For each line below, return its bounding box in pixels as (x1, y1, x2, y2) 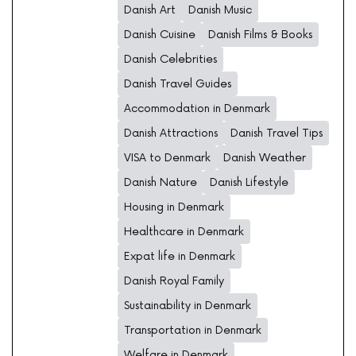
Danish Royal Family (124, 274, 224, 288)
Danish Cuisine (124, 28, 195, 42)
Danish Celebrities (124, 52, 217, 67)
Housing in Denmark (124, 200, 224, 215)
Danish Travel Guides (124, 77, 231, 91)
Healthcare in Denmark (124, 225, 244, 239)
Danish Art (124, 3, 176, 17)
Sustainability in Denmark (124, 299, 251, 313)
